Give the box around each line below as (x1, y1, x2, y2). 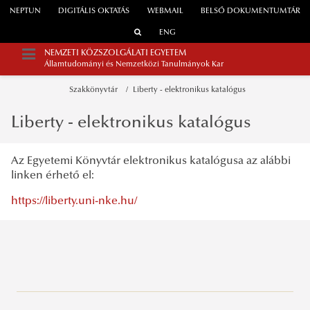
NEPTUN (9, 8, 41, 16)
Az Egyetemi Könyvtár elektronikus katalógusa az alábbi (11, 155, 291, 167)
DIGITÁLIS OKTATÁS (58, 8, 130, 16)
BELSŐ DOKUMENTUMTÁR (201, 8, 301, 16)
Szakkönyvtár (69, 86, 122, 94)
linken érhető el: (11, 170, 94, 181)
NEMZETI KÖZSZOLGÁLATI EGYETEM (44, 49, 186, 58)
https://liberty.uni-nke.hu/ (11, 195, 137, 207)
